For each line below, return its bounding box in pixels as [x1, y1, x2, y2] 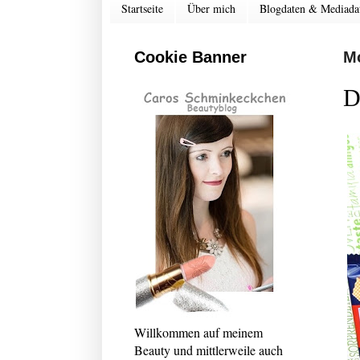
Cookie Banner [134, 47, 247, 66]
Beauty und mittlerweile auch [134, 341, 283, 358]
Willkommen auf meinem [134, 323, 263, 341]
